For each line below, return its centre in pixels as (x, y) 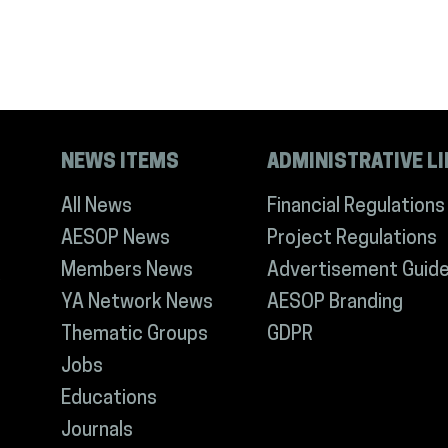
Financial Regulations (355, 208)
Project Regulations (351, 240)
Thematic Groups (135, 336)
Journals (97, 432)
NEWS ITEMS (120, 164)
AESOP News (116, 240)
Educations (109, 400)
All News (97, 208)
